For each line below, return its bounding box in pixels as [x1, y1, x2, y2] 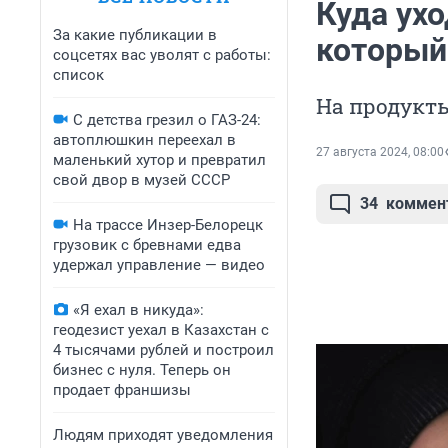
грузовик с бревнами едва [53, 236, 241, 254]
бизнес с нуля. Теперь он [53, 361, 231, 379]
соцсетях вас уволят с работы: [53, 46, 271, 64]
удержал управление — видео [53, 256, 265, 274]
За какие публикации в [53, 26, 217, 44]
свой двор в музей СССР [53, 171, 230, 189]
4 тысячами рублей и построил [53, 341, 274, 359]
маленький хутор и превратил [53, 151, 266, 169]
